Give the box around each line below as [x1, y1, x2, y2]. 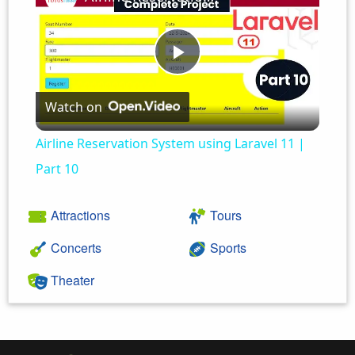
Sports [207, 239, 246, 258]
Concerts [48, 239, 101, 258]
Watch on [44, 98, 102, 116]
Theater [48, 271, 94, 290]
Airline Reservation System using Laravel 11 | [35, 135, 305, 153]
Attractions [48, 206, 110, 225]
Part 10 [35, 160, 78, 178]
